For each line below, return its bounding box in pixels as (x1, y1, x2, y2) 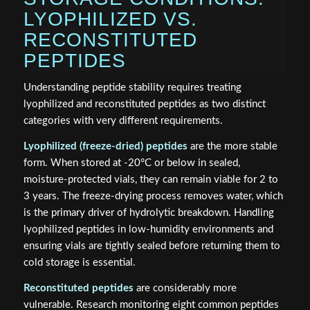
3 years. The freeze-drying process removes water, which (23, 191, 283, 202)
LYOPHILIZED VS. (23, 8, 197, 30)
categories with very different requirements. (23, 116, 223, 127)
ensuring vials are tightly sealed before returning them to (23, 241, 280, 252)
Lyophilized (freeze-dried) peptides (23, 141, 188, 152)
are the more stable (187, 141, 277, 152)
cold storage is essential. (23, 257, 136, 268)
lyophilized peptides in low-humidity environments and (23, 224, 273, 235)
